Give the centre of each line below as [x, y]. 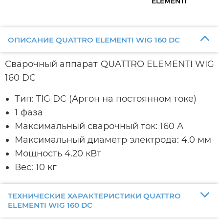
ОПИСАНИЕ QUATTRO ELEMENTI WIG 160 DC [94, 40]
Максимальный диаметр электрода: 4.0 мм [113, 140]
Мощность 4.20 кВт [58, 153]
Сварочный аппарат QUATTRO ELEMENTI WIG [109, 64]
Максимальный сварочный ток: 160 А [99, 126]
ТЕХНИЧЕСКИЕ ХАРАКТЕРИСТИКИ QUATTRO [94, 196]
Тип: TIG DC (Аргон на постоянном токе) [106, 99]
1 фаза [29, 112]
